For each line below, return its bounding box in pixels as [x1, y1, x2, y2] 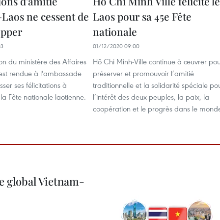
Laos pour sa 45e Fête [93, 9, 192, 23]
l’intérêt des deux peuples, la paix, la [93, 92, 209, 102]
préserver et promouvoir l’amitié [93, 68, 194, 78]
